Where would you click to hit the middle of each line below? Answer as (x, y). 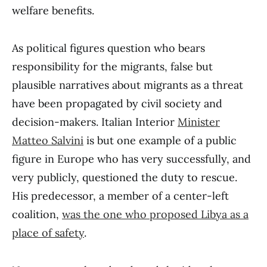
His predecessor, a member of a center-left (120, 196)
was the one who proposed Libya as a (155, 214)
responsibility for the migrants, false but (112, 66)
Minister (199, 122)
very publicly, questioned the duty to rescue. (125, 177)
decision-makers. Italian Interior (95, 122)
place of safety (48, 233)
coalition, (37, 214)
